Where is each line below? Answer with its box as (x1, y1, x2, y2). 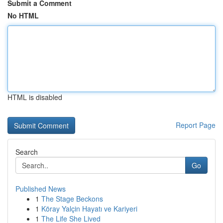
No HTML (7, 10, 39, 20)
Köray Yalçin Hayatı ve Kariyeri (41, 204, 137, 214)
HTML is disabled (7, 92, 62, 102)
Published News (15, 184, 66, 194)
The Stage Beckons (41, 194, 103, 204)
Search (15, 147, 38, 157)
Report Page (176, 120, 216, 130)
